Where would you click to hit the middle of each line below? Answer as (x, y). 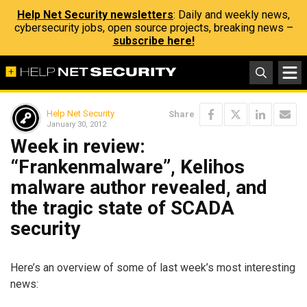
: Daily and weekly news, (232, 15)
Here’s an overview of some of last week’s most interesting (153, 267)
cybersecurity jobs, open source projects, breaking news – (153, 28)
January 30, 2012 (76, 124)
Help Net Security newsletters (95, 15)
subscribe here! (153, 41)
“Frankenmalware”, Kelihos (127, 167)
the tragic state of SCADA (122, 208)
